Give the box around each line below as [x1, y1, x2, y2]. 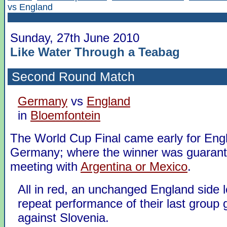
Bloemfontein [30, 108, 100, 122]
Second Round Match [12, 69, 135, 84]
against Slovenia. [18, 211, 109, 224]
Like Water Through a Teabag [10, 45, 180, 59]
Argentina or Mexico [81, 160, 187, 173]
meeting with [10, 160, 81, 173]
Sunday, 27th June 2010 [10, 31, 139, 45]
